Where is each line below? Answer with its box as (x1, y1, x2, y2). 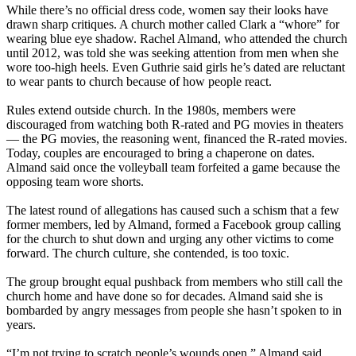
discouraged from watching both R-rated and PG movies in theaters (6, 117, 343, 131)
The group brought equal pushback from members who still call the (6, 274, 342, 288)
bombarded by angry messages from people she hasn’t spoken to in (6, 303, 342, 317)
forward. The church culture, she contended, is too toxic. (6, 246, 289, 260)
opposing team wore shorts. (6, 174, 144, 188)
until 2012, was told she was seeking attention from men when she (6, 45, 339, 60)
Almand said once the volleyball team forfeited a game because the (6, 160, 340, 174)
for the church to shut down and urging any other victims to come (6, 231, 334, 246)
